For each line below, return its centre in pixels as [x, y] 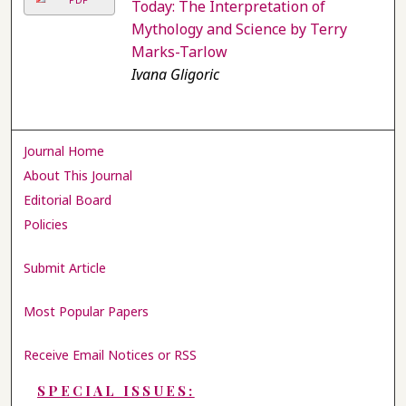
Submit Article [65, 267]
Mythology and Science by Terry [239, 29]
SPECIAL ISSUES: [116, 391]
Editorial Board [68, 200]
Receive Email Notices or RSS [111, 354]
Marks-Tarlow [179, 52]
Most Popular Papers [87, 311]
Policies [46, 225]
